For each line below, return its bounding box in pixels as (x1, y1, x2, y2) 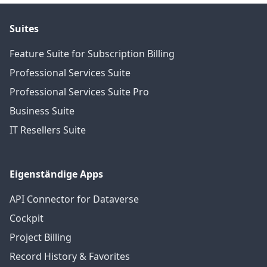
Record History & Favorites (10, 250, 130, 263)
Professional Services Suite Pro (10, 85, 149, 99)
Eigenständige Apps (10, 167, 103, 181)
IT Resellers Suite (10, 123, 86, 137)
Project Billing (10, 231, 72, 244)
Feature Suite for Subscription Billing (10, 47, 175, 61)
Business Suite (10, 104, 74, 118)
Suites (10, 22, 39, 36)
